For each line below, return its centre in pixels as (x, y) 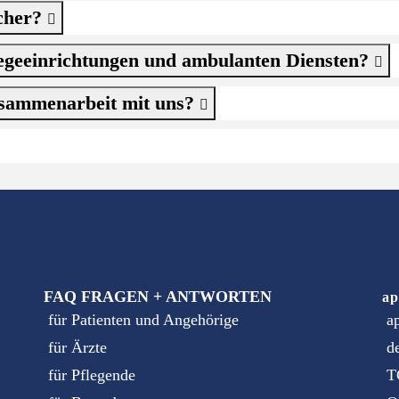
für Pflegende (92, 375)
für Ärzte (77, 347)
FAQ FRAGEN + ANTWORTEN (158, 297)
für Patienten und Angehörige (143, 320)
